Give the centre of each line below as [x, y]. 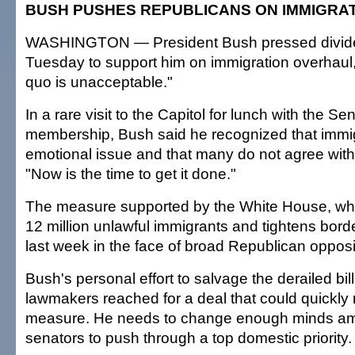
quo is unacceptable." [99, 82]
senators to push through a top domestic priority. [189, 338]
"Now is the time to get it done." [131, 174]
